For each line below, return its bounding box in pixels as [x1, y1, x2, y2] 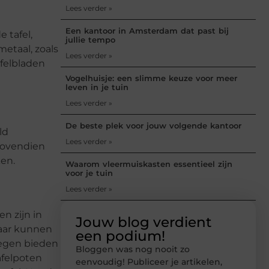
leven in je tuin [65, 82, 128, 92]
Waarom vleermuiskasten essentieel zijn [65, 159, 232, 169]
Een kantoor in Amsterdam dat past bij [65, 25, 229, 35]
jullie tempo [65, 34, 115, 44]
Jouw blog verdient [76, 213, 212, 231]
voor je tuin [65, 168, 113, 178]
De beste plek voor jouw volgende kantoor [65, 120, 241, 130]
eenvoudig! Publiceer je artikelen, [76, 256, 222, 267]
